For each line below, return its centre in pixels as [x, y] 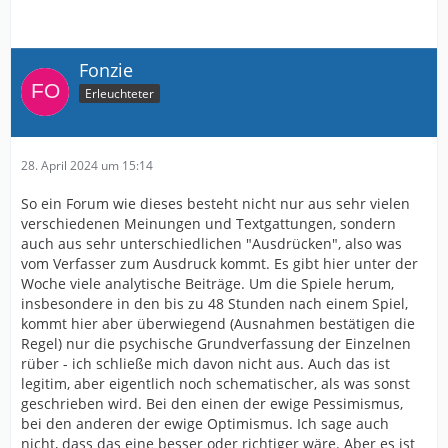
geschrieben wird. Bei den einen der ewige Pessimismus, [212, 403]
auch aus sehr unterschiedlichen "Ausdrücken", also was [211, 243]
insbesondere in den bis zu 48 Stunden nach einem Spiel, [214, 303]
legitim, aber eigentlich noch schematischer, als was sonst [215, 383]
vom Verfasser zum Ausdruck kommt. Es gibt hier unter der [219, 263]
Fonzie [106, 69]
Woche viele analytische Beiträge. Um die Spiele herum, [207, 283]
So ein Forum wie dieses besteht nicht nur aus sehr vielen [215, 203]
